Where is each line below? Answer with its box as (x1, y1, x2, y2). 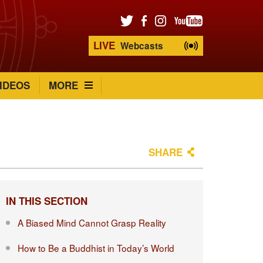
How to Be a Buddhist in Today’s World (17, 241, 174, 254)
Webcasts (117, 39, 163, 52)
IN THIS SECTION (5, 194, 87, 208)
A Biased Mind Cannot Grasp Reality (17, 216, 166, 229)
